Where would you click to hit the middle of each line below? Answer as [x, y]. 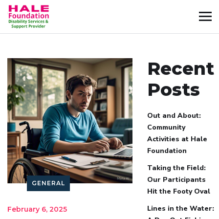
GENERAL [48, 183]
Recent [181, 68]
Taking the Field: [176, 168]
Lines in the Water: [181, 208]
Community [166, 127]
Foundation [167, 151]
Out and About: [174, 115]
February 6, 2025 [37, 209]
